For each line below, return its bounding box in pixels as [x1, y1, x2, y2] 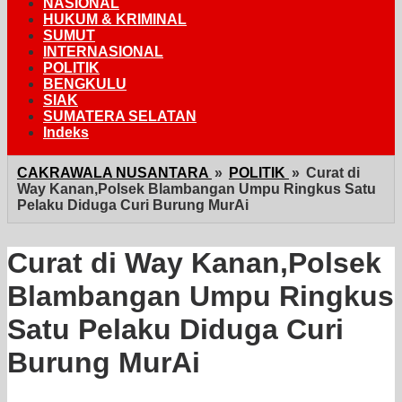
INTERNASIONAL [43, 44, 163, 59]
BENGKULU [43, 76, 127, 92]
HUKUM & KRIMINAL [43, 12, 187, 27]
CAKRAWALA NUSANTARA [17, 165, 208, 180]
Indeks [43, 125, 89, 140]
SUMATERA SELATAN [43, 109, 197, 124]
